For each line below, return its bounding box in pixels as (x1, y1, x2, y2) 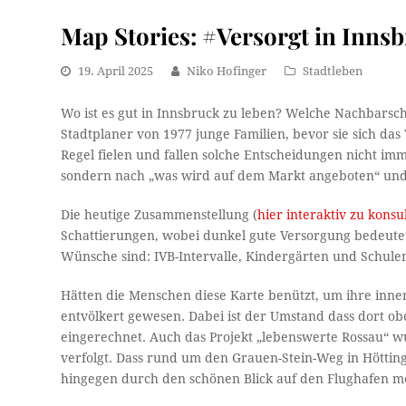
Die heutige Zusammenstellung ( (61, 207, 258, 222)
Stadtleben (303, 63, 363, 78)
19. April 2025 (78, 63, 154, 78)
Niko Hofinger (187, 63, 267, 78)
